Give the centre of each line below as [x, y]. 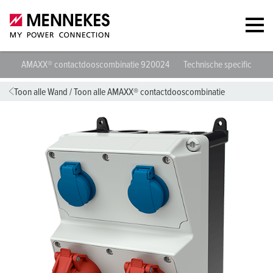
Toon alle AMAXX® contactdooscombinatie [149, 92]
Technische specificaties [226, 65]
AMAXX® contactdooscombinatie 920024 [96, 65]
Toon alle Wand [41, 92]
